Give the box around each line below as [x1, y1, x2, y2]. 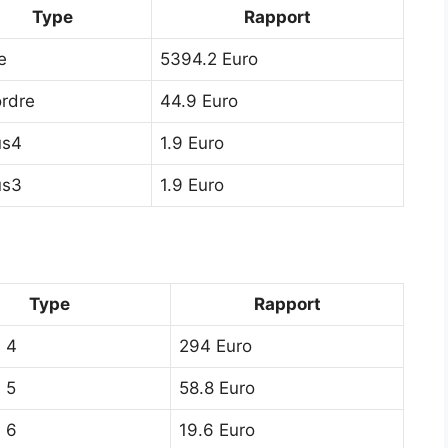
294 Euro [179, 335, 252, 356]
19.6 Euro [179, 419, 255, 440]
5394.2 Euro [160, 48, 258, 69]
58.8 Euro [179, 377, 255, 398]
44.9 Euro [160, 90, 238, 111]
